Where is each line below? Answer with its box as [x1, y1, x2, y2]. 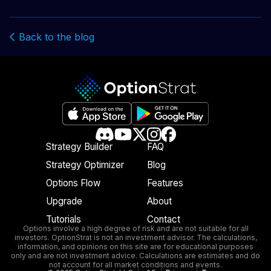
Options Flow [46, 177, 100, 189]
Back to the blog [16, 31, 94, 44]
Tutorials [46, 214, 81, 226]
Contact [147, 214, 180, 226]
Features [147, 177, 183, 189]
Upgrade [46, 195, 82, 207]
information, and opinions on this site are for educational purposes [18, 242, 253, 252]
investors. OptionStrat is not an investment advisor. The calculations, [14, 233, 257, 243]
